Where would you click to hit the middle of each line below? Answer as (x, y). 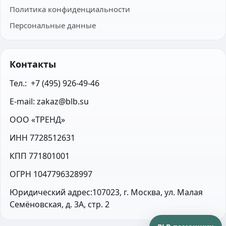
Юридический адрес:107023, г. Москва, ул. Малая (106, 192)
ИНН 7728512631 (42, 138)
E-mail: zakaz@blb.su (49, 101)
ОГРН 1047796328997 (51, 174)
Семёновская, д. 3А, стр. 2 (60, 204)
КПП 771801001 (40, 156)
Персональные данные (53, 25)
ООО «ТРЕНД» (37, 120)
